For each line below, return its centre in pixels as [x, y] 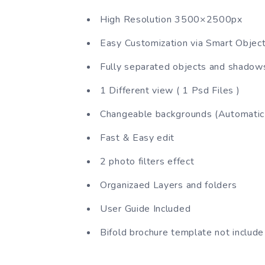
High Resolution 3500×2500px [171, 19]
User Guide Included [146, 209]
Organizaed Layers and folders [169, 185]
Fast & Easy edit [138, 138]
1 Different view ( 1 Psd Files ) [170, 90]
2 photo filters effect [147, 161]
